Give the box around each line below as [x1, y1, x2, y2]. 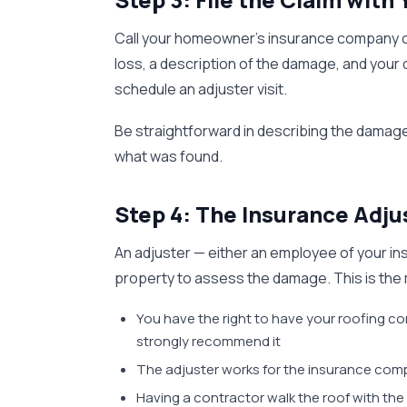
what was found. [114, 146, 223, 166]
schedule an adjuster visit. [114, 79, 287, 99]
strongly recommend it [136, 332, 281, 351]
